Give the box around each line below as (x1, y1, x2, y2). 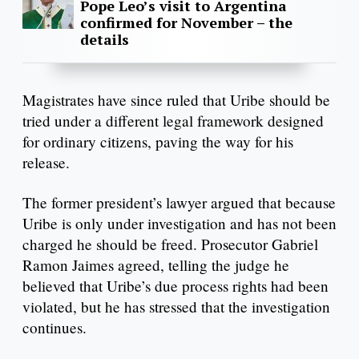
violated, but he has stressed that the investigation (22, 296, 330, 317)
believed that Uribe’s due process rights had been (22, 276, 329, 296)
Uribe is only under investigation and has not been (22, 213, 337, 234)
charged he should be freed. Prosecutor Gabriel (22, 234, 318, 255)
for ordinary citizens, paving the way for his (22, 131, 293, 152)
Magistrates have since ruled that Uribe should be (22, 90, 330, 111)
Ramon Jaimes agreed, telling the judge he (22, 255, 289, 276)
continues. (22, 317, 87, 338)
